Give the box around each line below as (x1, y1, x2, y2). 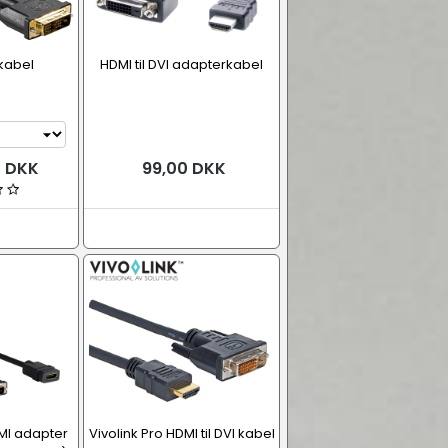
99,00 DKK (137, 157, 226, 180)
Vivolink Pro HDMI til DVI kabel (88, 424, 275, 443)
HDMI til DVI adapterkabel (100, 55, 263, 74)
